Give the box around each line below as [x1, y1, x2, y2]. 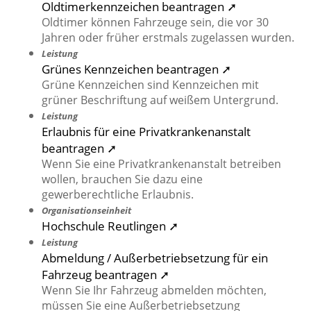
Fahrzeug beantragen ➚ [42, 266, 169, 283]
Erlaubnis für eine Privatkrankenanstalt [42, 123, 251, 140]
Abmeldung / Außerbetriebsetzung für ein [42, 249, 268, 267]
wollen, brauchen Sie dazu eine [42, 171, 203, 187]
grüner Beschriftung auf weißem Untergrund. [42, 92, 278, 108]
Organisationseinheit [42, 204, 131, 217]
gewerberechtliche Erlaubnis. [42, 187, 194, 203]
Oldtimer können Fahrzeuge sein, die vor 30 [42, 15, 269, 31]
